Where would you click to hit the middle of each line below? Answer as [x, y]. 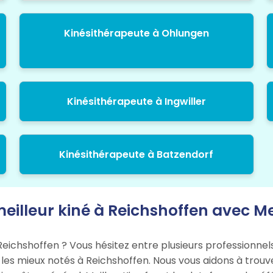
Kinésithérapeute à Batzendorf [136, 155]
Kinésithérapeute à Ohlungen [136, 34]
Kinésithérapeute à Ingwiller [136, 102]
